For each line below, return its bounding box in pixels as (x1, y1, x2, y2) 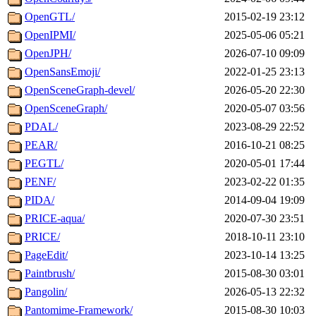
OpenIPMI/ (25, 29, 75, 42)
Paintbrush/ (25, 267, 75, 280)
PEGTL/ (25, 157, 63, 170)
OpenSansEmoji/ (25, 66, 100, 78)
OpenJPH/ (25, 47, 71, 60)
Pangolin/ (25, 286, 67, 298)
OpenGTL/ (25, 11, 75, 23)
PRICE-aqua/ (25, 212, 85, 225)
